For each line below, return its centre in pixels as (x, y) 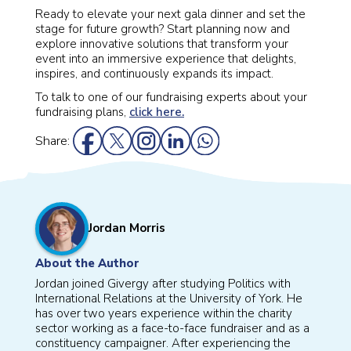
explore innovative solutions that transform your (162, 43)
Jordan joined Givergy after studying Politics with (163, 284)
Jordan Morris (127, 228)
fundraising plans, (82, 112)
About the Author (87, 263)
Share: (52, 140)
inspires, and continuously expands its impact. (154, 73)
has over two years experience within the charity (164, 313)
